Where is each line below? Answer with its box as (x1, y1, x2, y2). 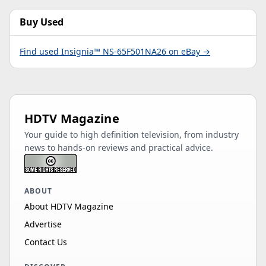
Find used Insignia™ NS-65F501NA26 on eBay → (20, 46, 210, 58)
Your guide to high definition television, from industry (24, 129, 239, 141)
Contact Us (24, 236, 67, 248)
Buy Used (20, 15, 64, 29)
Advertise (24, 218, 62, 230)
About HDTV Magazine (24, 201, 113, 213)
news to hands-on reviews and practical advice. (24, 142, 213, 154)
